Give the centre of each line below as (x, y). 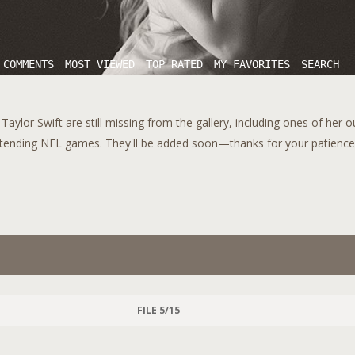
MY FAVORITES (252, 64)
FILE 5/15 (158, 310)
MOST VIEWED (100, 64)
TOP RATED (174, 64)
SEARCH (320, 64)
